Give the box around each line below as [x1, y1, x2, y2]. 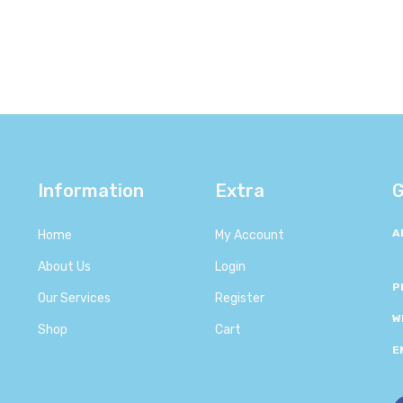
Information [38, 179, 144, 201]
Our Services [38, 290, 111, 306]
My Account [215, 227, 284, 243]
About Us [38, 258, 91, 274]
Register [215, 290, 264, 306]
